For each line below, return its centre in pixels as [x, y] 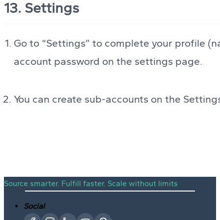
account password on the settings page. [108, 61]
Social [34, 206]
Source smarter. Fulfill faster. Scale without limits [91, 183]
